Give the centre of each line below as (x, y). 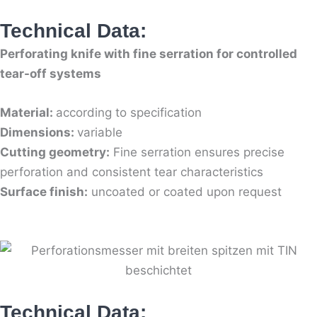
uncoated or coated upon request (185, 192)
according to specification (131, 113)
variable (100, 133)
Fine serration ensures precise (197, 152)
